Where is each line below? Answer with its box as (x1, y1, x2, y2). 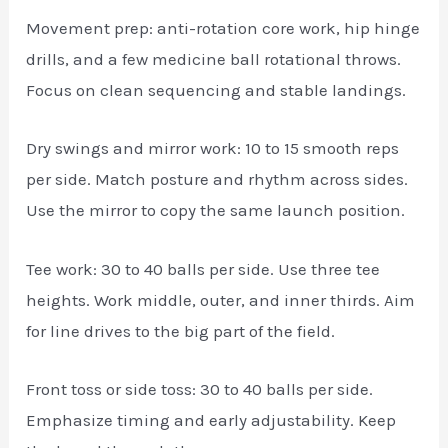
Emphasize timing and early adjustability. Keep (26, 409, 397, 430)
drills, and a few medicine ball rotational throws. (26, 49, 402, 70)
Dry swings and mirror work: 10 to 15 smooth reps (26, 138, 400, 159)
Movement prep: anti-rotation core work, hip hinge (26, 18, 421, 39)
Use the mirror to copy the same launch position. (26, 200, 406, 221)
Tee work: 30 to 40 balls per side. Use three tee (26, 258, 381, 279)
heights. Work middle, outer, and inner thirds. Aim (26, 289, 416, 310)
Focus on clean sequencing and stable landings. (26, 80, 407, 101)
